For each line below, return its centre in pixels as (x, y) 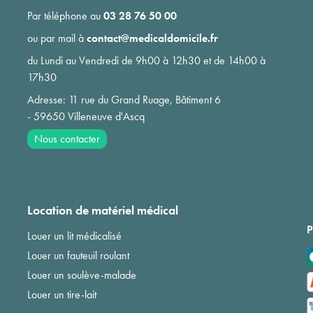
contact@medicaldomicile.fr (152, 38)
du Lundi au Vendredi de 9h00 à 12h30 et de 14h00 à (146, 60)
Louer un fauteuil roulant (78, 255)
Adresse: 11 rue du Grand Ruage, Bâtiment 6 (124, 99)
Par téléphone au (65, 15)
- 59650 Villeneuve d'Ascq (86, 116)
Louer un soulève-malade (81, 275)
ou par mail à (57, 38)
